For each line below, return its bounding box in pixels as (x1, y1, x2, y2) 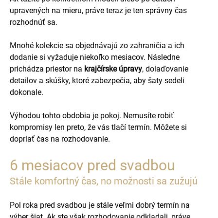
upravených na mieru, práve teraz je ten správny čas (10, 6, 187, 15)
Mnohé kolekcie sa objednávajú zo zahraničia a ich (10, 41, 184, 50)
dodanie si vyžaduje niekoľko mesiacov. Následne (10, 53, 180, 62)
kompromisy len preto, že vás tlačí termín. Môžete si (10, 123, 187, 132)
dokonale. (10, 88, 43, 97)
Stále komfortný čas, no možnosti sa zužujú (10, 175, 198, 187)
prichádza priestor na (10, 64, 84, 73)
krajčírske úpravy (84, 64, 142, 73)
